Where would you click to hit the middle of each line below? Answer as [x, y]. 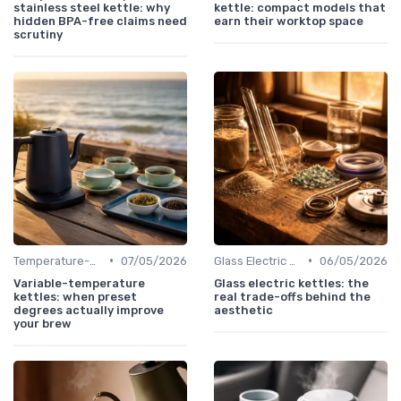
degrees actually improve [89, 310]
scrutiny [38, 34]
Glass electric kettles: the [291, 283]
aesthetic [243, 310]
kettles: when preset [75, 296]
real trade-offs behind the [292, 296]
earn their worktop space [289, 21]
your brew [43, 323]
